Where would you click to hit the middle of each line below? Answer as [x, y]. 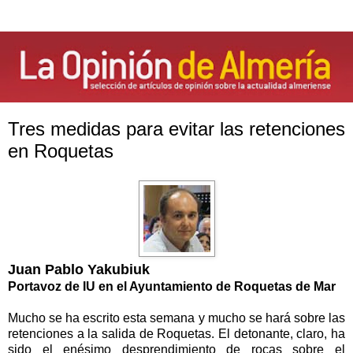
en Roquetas [61, 150]
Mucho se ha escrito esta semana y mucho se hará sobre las [176, 318]
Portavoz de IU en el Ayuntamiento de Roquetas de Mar [172, 287]
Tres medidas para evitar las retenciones [176, 128]
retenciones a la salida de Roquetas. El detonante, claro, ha [176, 334]
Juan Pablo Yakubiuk [79, 270]
